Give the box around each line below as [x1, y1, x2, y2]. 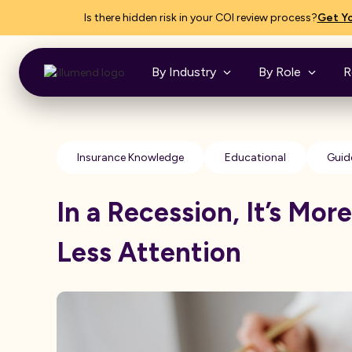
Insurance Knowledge [77, 151, 184, 164]
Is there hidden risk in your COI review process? [83, 11, 317, 24]
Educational [225, 151, 286, 164]
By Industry [152, 64, 216, 79]
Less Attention [57, 236, 241, 269]
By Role [258, 64, 301, 79]
